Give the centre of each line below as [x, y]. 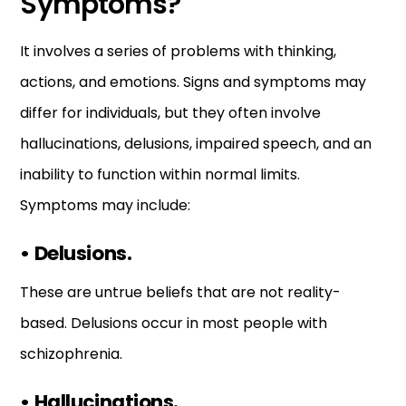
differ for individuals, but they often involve [171, 113]
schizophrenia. [72, 353]
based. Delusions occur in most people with [174, 323]
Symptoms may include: [106, 206]
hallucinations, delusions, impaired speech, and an [196, 144]
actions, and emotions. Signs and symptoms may [193, 82]
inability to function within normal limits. [160, 175]
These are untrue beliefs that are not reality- [181, 292]
